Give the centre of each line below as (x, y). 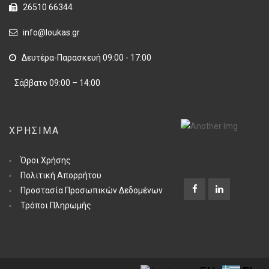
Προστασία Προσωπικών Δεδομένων (92, 190)
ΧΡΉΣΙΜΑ (34, 131)
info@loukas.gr (51, 32)
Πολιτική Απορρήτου (61, 175)
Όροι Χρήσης (46, 160)
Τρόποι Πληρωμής (56, 205)
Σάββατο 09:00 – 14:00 (55, 83)
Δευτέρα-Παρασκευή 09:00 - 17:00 (84, 58)
